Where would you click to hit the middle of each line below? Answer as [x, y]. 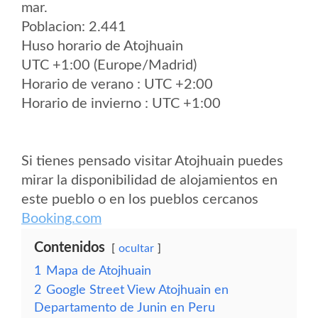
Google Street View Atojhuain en [137, 290]
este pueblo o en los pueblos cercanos [140, 199]
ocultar [136, 248]
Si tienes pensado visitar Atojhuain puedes [152, 161]
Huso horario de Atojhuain [102, 46]
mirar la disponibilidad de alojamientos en [149, 180]
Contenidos [70, 248]
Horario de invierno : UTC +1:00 [121, 104]
